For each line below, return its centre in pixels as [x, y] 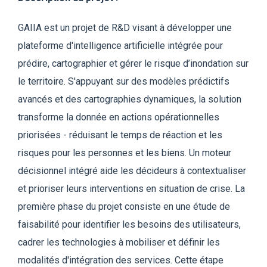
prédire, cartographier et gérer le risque [100, 63]
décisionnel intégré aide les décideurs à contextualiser [132, 171]
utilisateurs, [217, 224]
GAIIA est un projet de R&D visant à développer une [125, 28]
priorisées [41, 135]
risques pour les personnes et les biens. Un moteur [125, 153]
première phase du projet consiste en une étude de [124, 207]
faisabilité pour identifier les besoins [96, 224]
